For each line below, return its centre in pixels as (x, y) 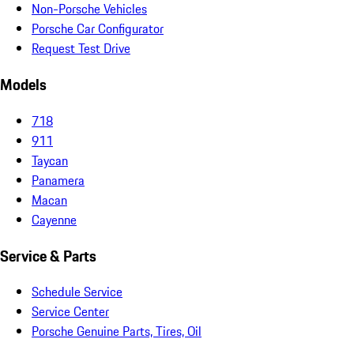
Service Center (70, 312)
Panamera (58, 180)
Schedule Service (77, 292)
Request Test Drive (81, 49)
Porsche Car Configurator (98, 29)
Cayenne (54, 219)
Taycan (50, 160)
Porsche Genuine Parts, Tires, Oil (117, 331)
